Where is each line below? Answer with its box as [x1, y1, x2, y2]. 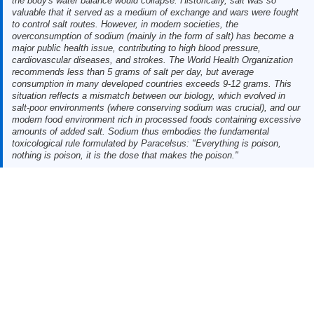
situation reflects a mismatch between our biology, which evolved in [11, 90, 285, 101]
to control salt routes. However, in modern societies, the [11, 18, 238, 29]
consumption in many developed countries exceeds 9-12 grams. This [11, 78, 292, 89]
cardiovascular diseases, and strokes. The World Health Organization [11, 54, 293, 65]
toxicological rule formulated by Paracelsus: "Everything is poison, [11, 137, 281, 149]
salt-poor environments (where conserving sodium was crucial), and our [11, 102, 300, 113]
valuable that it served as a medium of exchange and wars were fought [11, 6, 299, 18]
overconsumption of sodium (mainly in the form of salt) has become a [11, 30, 294, 41]
